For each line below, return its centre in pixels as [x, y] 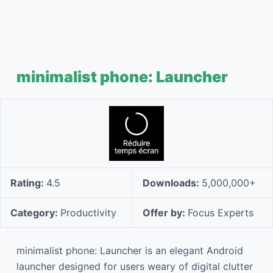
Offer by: [165, 213]
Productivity [88, 213]
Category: [35, 213]
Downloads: [172, 183]
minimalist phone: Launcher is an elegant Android [129, 250]
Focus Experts [221, 213]
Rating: [28, 183]
